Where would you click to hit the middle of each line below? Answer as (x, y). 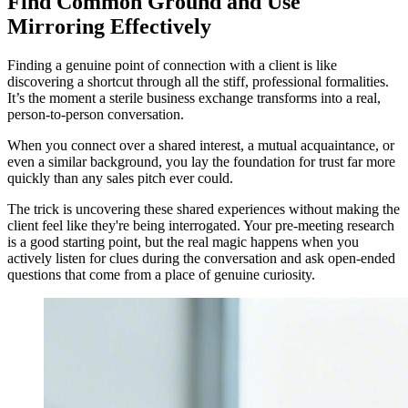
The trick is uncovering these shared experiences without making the (204, 209)
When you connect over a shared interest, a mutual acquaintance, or (201, 145)
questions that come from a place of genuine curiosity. (161, 275)
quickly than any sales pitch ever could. (120, 178)
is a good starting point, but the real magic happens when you (183, 242)
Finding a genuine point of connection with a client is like (172, 65)
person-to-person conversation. (96, 114)
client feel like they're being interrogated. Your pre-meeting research (201, 225)
